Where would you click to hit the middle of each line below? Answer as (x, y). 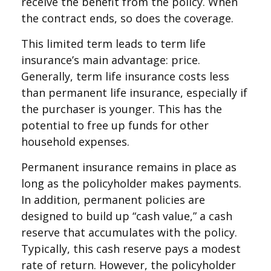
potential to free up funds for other (115, 125)
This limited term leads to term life (113, 44)
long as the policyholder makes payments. (131, 183)
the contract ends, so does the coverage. (127, 18)
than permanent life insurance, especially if (134, 93)
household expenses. (75, 142)
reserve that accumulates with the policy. (129, 232)
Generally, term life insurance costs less (125, 76)
